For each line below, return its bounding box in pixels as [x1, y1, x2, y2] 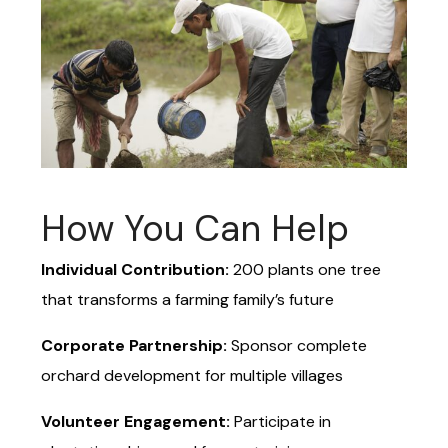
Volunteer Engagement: [41, 411, 234, 432]
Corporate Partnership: [41, 335, 231, 356]
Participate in [234, 411, 331, 432]
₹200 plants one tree [233, 259, 381, 280]
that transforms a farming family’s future [41, 289, 334, 310]
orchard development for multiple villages [41, 365, 343, 386]
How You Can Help [41, 205, 349, 252]
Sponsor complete [231, 335, 367, 356]
